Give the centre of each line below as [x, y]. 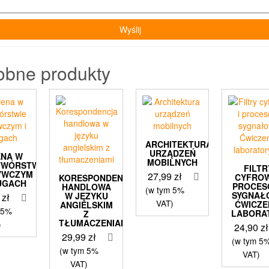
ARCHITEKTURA [178, 144]
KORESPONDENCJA [100, 177]
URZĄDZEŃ [172, 153]
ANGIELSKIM [86, 204]
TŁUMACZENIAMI [95, 222]
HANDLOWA [86, 186]
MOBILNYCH [173, 162]
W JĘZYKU [86, 195]
